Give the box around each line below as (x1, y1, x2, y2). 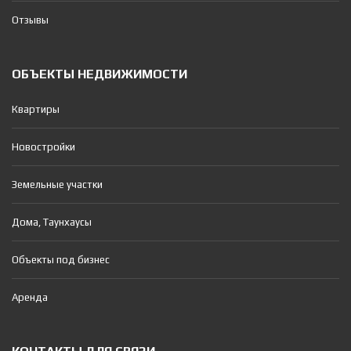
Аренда (12, 291, 48, 303)
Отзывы (12, 13, 49, 26)
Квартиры (12, 103, 60, 115)
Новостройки (12, 140, 75, 153)
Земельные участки (12, 178, 103, 190)
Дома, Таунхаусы (12, 215, 92, 228)
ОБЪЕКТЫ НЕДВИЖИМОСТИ (12, 66, 187, 81)
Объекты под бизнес (12, 253, 110, 266)
